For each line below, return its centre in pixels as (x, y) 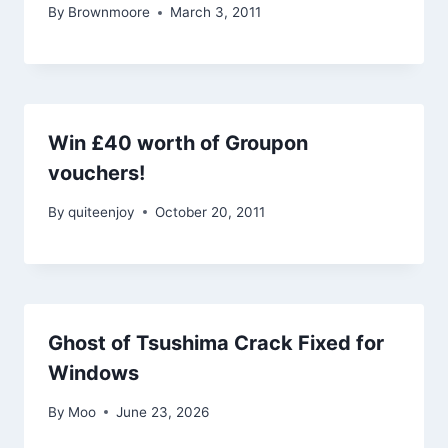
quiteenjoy (102, 211)
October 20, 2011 (210, 211)
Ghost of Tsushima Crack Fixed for (216, 342)
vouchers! (96, 173)
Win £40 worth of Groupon (178, 143)
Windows (93, 372)
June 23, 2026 (163, 411)
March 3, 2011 (216, 12)
